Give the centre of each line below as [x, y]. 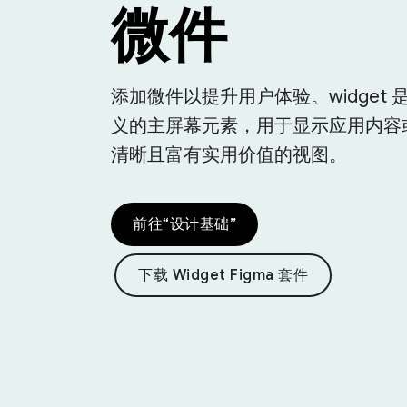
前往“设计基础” [184, 224]
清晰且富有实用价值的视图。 [229, 155]
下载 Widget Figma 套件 [223, 275]
